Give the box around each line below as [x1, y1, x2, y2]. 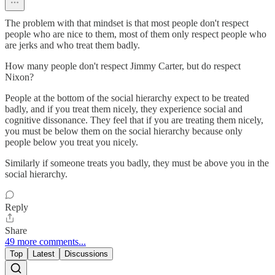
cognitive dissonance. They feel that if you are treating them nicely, [5, 115, 263, 126]
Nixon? [5, 72, 34, 83]
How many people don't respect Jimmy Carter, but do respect [5, 61, 241, 72]
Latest [33, 249, 55, 259]
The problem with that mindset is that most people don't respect [5, 18, 249, 29]
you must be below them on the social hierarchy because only [5, 126, 242, 137]
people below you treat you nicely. [5, 137, 138, 148]
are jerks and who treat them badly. [5, 40, 140, 51]
